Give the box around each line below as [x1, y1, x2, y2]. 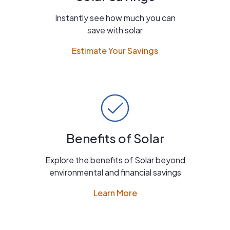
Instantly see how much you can [54, 12, 176, 23]
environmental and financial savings [49, 166, 181, 178]
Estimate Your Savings [72, 45, 158, 56]
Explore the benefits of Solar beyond [45, 154, 185, 165]
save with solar [87, 24, 143, 35]
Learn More [93, 187, 137, 198]
